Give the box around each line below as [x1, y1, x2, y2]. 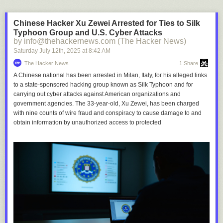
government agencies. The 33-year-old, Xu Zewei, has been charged [13, 100, 199, 107]
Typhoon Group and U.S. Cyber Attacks [13, 28, 162, 37]
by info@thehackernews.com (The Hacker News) [13, 36, 186, 45]
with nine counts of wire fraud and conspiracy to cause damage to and [13, 109, 202, 116]
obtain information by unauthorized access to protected [13, 118, 161, 126]
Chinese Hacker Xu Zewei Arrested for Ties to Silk [13, 18, 200, 27]
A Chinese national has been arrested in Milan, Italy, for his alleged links [13, 71, 207, 79]
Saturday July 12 [13, 47, 59, 54]
